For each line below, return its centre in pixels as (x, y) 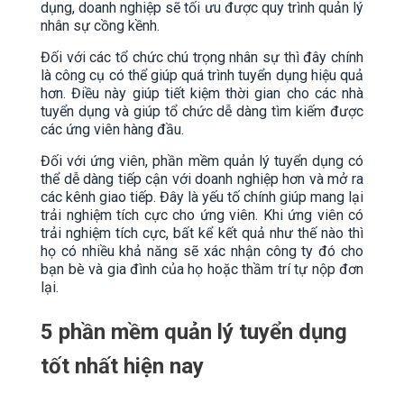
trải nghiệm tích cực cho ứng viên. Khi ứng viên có (202, 215)
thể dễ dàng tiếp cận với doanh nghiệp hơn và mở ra (202, 179)
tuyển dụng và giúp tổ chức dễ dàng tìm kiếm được (202, 111)
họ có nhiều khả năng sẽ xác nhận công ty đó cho (202, 251)
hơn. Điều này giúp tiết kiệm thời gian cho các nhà (202, 93)
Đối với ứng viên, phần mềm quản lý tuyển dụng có (202, 161)
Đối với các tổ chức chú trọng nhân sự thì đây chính (202, 57)
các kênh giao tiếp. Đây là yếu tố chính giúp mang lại (202, 197)
